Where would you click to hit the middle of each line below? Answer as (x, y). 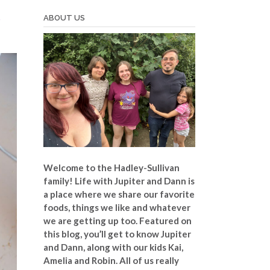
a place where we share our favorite (119, 194)
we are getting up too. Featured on (117, 220)
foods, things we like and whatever (117, 207)
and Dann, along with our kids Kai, (113, 247)
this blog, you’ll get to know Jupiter (117, 234)
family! (59, 181)
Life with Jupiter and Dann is (134, 181)
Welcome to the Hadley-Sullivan (111, 167)
